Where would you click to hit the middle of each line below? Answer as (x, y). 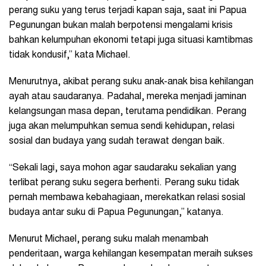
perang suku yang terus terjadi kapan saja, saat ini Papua (128, 11)
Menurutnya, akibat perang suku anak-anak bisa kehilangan (131, 82)
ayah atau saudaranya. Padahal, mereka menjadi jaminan (128, 97)
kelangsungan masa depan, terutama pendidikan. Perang (128, 112)
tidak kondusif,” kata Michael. (70, 56)
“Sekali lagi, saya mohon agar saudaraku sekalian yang (123, 168)
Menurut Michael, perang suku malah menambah (109, 240)
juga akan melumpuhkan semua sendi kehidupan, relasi (122, 127)
